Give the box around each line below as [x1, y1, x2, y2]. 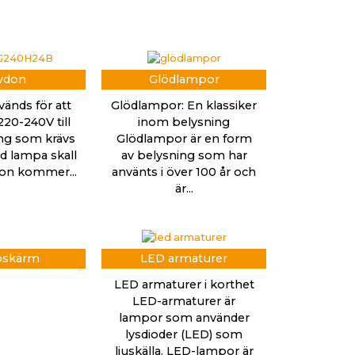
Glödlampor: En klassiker [111, 97, 257, 113]
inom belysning [138, 114, 230, 129]
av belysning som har [120, 147, 247, 162]
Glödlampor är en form [116, 131, 252, 146]
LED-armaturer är [132, 293, 235, 308]
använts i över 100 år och [112, 164, 256, 179]
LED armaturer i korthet [113, 277, 254, 292]
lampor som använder [118, 310, 250, 325]
